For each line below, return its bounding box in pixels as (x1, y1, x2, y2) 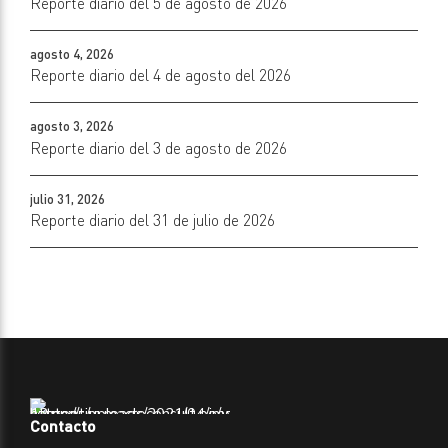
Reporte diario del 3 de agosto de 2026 (30, 137, 287, 158)
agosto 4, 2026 (30, 45, 114, 62)
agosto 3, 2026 (30, 118, 114, 135)
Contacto (30, 416, 96, 436)
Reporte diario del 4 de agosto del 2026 (30, 65, 291, 86)
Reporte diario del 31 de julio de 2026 (30, 210, 275, 231)
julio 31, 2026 (30, 190, 105, 207)
